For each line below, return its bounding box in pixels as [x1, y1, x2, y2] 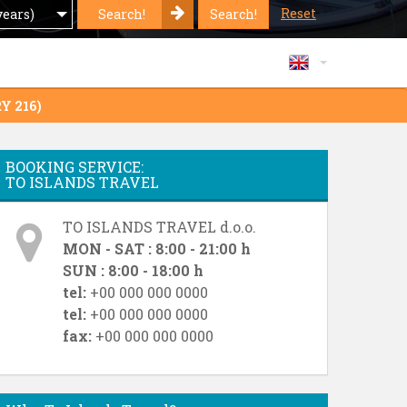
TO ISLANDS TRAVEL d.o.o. [63, 217, 256, 237]
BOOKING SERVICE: [5, 157, 144, 177]
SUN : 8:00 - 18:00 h [63, 261, 203, 281]
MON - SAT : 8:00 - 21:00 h [63, 239, 251, 259]
